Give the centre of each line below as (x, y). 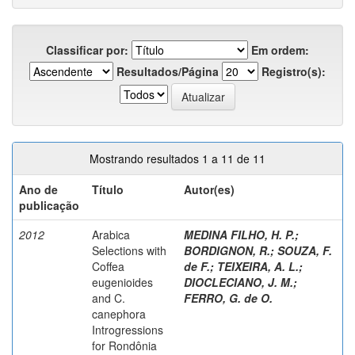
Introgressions (128, 329)
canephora (119, 313)
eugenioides (122, 282)
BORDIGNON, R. (227, 250)
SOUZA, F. (305, 250)
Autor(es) (209, 189)
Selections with (129, 250)
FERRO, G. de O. (228, 298)
